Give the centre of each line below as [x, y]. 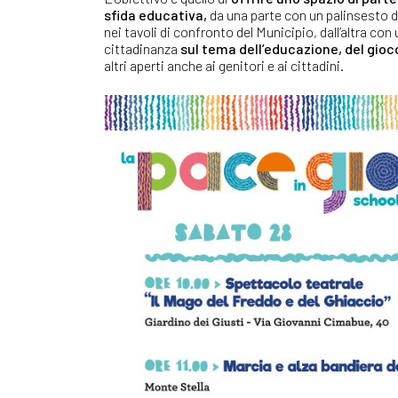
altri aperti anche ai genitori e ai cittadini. [224, 65]
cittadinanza [142, 48]
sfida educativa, [157, 14]
